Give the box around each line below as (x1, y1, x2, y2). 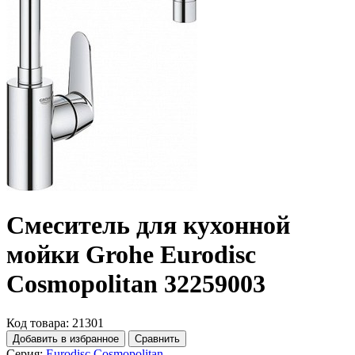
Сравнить (135, 332, 180, 345)
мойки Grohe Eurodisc (6, 240, 256, 269)
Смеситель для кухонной (6, 211, 290, 240)
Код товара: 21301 (6, 315, 104, 330)
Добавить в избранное (13, 332, 119, 345)
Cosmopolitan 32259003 (6, 269, 265, 299)
